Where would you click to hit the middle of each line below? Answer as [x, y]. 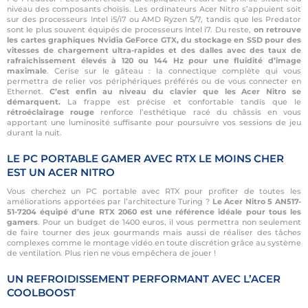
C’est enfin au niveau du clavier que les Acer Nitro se [175, 91]
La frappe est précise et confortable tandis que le [181, 102]
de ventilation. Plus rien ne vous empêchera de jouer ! [111, 253]
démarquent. [34, 102]
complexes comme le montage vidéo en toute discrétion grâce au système [154, 243]
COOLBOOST [41, 293]
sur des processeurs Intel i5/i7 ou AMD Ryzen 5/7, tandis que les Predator [154, 19]
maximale [27, 71]
